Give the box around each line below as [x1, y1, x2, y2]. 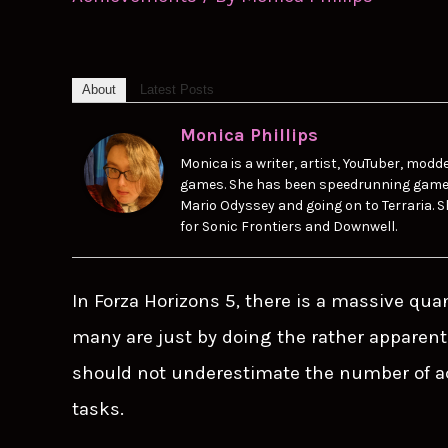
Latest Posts [140, 82, 214, 98]
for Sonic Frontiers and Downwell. [180, 218, 397, 236]
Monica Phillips [180, 124, 318, 147]
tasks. [72, 398, 124, 421]
